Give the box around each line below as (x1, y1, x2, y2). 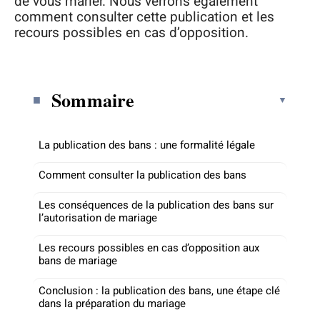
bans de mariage (39, 252, 117, 269)
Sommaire (51, 86, 135, 114)
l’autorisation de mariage (39, 209, 157, 226)
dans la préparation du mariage (39, 295, 186, 311)
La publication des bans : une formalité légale (39, 136, 255, 153)
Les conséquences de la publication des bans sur (39, 196, 274, 213)
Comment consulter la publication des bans (39, 166, 246, 183)
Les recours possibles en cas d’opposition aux (39, 239, 259, 256)
